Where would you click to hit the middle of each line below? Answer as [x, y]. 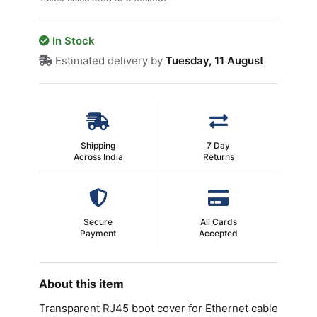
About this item [81, 284]
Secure [98, 222]
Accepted [219, 233]
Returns [218, 157]
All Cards [218, 222]
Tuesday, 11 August [214, 60]
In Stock [72, 41]
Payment [98, 233]
